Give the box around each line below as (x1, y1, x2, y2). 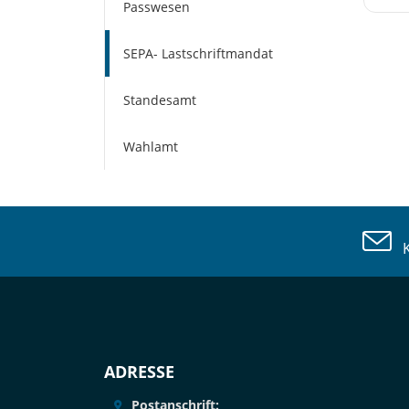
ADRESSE (104, 361, 174, 383)
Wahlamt (123, 138, 178, 156)
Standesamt (123, 91, 196, 110)
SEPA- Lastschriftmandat (123, 45, 273, 63)
